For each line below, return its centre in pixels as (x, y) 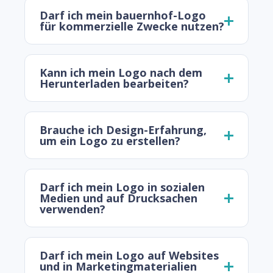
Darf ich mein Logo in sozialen (122, 187)
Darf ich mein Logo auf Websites (129, 256)
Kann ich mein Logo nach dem (121, 73)
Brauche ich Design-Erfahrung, (123, 130)
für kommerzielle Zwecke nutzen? (132, 27)
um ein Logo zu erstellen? (110, 141)
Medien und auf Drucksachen (119, 198)
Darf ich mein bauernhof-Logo (123, 16)
